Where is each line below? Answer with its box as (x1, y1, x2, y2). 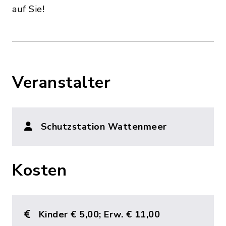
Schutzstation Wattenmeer (40, 121, 167, 133)
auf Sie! (12, 3, 44, 16)
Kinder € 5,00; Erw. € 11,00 (38, 208, 160, 221)
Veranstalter (12, 72, 110, 94)
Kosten (12, 159, 67, 182)
